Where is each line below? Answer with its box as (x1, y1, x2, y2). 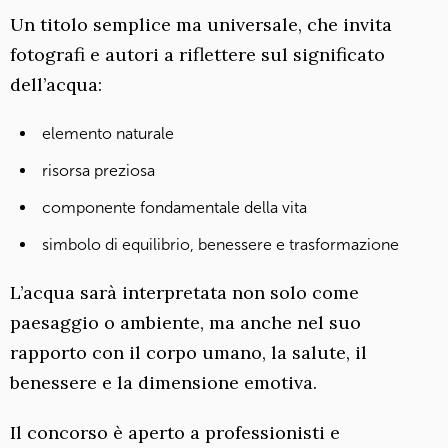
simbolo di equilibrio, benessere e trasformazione (42, 235, 399, 255)
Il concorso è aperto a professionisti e (10, 421, 340, 445)
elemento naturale (42, 124, 174, 144)
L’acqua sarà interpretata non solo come (10, 281, 359, 305)
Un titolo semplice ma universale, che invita (10, 13, 392, 37)
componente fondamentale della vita (42, 198, 307, 218)
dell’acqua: (10, 73, 102, 97)
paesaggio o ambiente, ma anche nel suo (10, 311, 361, 335)
